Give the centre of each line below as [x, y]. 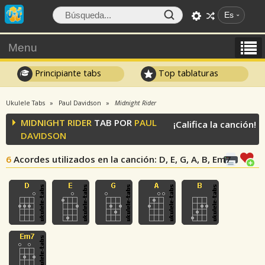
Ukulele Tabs [25, 103]
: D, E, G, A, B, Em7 [193, 159]
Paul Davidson [80, 103]
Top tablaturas [188, 73]
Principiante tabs [67, 73]
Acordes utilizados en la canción [84, 159]
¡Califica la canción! [215, 124]
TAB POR [113, 122]
